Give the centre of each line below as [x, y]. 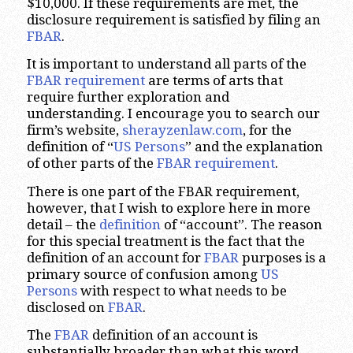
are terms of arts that [214, 81]
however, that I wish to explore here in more [168, 208]
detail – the [63, 224]
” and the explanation [254, 147]
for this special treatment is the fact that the [165, 241]
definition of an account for [115, 257]
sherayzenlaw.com [182, 130]
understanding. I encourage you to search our [173, 114]
